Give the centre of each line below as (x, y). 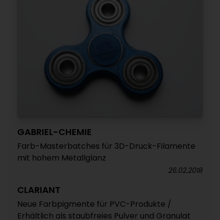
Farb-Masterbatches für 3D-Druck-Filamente (106, 146)
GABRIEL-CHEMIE (55, 132)
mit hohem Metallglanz (62, 158)
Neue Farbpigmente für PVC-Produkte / (94, 204)
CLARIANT (39, 190)
